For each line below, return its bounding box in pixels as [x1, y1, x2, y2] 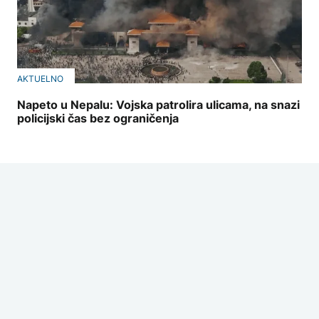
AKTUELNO [17, 73, 63, 84]
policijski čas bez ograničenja [17, 111, 179, 126]
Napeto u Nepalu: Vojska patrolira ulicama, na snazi [17, 98, 300, 113]
